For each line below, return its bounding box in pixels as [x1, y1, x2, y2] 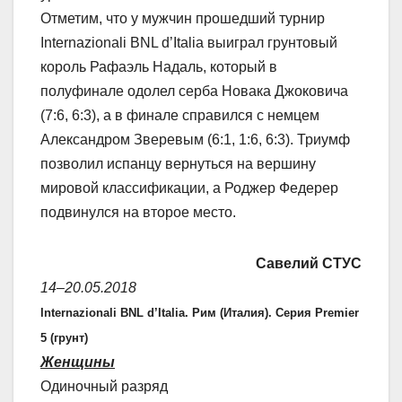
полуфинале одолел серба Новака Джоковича [40, 83, 348, 100]
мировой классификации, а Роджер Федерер [40, 180, 338, 197]
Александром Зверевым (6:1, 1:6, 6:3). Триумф [40, 132, 350, 148]
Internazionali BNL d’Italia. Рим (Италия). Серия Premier [40, 306, 359, 320]
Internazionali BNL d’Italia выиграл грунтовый [40, 35, 337, 51]
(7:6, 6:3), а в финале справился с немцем [40, 108, 319, 124]
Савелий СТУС [256, 256, 362, 272]
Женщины [40, 354, 115, 371]
